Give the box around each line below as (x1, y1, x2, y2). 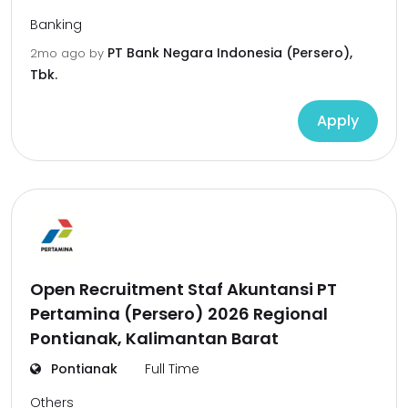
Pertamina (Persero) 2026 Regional (30, 302, 328, 325)
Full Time (145, 360, 199, 378)
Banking (30, 15, 82, 34)
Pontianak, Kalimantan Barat (30, 327, 279, 350)
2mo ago (30, 45, 89, 62)
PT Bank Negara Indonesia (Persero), (107, 44, 352, 62)
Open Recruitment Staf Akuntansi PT (30, 278, 337, 301)
